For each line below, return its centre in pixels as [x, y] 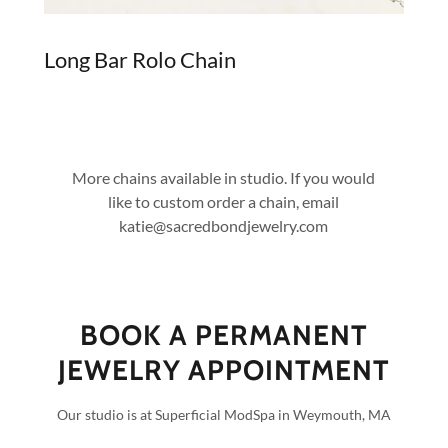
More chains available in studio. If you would [224, 178]
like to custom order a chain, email [224, 202]
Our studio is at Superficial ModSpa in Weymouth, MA [224, 415]
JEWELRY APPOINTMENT [224, 370]
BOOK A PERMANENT [224, 335]
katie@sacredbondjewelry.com [224, 226]
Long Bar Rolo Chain [140, 60]
